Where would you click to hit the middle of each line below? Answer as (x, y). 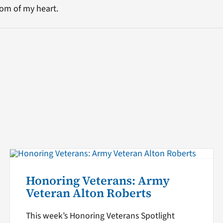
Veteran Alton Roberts (88, 193)
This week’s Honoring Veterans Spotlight (100, 216)
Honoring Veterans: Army (98, 180)
